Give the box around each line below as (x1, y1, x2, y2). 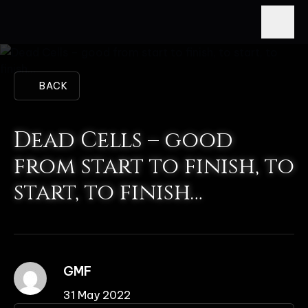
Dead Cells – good (14, 126, 233, 155)
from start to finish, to (14, 152, 294, 181)
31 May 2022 (63, 288, 131, 302)
